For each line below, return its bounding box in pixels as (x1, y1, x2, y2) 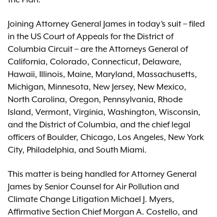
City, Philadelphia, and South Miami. (8, 145, 147, 155)
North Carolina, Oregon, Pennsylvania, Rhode (8, 94, 183, 104)
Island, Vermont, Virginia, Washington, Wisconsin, (8, 107, 201, 117)
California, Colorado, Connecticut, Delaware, (8, 57, 182, 66)
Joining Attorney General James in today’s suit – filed (8, 19, 205, 29)
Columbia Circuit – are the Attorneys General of (8, 44, 188, 54)
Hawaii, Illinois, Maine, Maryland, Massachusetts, (8, 69, 197, 79)
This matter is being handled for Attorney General (8, 169, 197, 179)
